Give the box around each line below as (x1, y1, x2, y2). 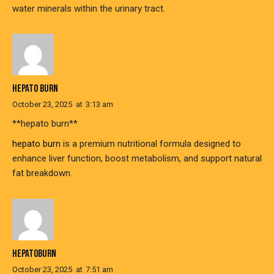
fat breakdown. (12, 168, 72, 179)
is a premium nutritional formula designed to (61, 138, 241, 150)
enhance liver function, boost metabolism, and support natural (12, 153, 262, 165)
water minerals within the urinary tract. (12, 2, 165, 14)
